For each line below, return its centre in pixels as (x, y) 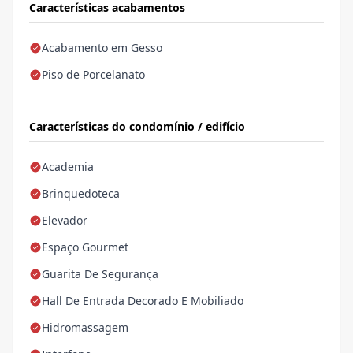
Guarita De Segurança (100, 274)
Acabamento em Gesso (102, 48)
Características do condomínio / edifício (137, 127)
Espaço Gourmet (85, 247)
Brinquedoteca (81, 194)
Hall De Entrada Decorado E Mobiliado (143, 301)
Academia (68, 167)
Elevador (65, 221)
